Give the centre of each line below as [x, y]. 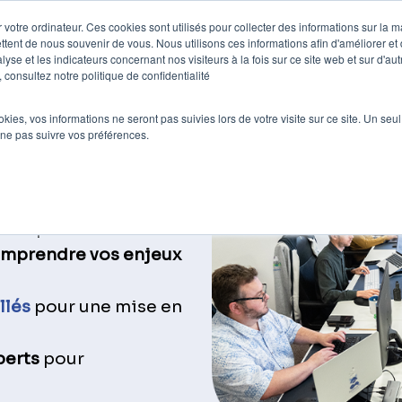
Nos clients [105, 44]
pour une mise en [107, 306]
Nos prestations [242, 44]
